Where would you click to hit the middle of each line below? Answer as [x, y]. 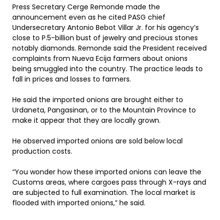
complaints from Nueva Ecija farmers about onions [100, 58]
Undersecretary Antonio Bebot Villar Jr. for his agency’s [106, 27]
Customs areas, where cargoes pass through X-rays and [109, 182]
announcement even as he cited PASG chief [89, 17]
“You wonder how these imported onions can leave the [107, 172]
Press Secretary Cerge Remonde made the [86, 7]
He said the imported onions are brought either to [98, 100]
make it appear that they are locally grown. [86, 120]
